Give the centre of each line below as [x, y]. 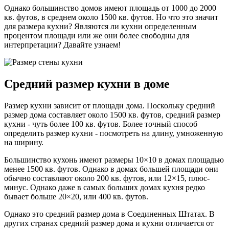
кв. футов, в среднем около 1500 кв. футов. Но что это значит [111, 17]
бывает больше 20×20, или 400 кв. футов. [76, 197]
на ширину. [24, 143]
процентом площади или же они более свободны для [97, 36]
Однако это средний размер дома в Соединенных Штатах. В [109, 214]
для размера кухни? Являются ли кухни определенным [100, 27]
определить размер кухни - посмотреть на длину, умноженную [113, 133]
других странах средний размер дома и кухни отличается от [109, 223]
